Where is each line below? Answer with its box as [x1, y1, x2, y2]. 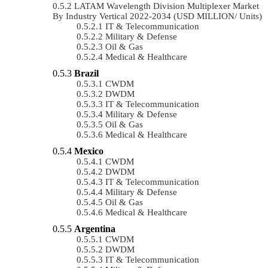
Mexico [74, 145, 103, 156]
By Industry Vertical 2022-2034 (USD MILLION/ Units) [53, 11, 262, 21]
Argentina [74, 223, 115, 234]
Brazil [74, 68, 99, 78]
